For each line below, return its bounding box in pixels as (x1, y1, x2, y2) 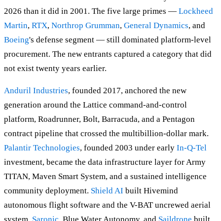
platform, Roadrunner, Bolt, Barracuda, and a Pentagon (4, 114, 195, 124)
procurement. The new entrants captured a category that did (4, 49, 212, 59)
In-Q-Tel (177, 143, 207, 153)
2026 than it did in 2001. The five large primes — (4, 6, 179, 16)
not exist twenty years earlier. (4, 64, 107, 74)
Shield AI (91, 186, 123, 196)
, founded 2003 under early (80, 143, 177, 153)
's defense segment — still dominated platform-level (29, 35, 211, 45)
